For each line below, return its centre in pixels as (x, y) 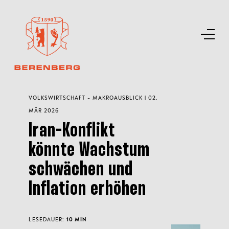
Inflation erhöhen (87, 189)
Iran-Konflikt (72, 131)
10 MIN (76, 219)
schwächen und (81, 170)
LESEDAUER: (48, 219)
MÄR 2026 (44, 110)
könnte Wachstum (89, 151)
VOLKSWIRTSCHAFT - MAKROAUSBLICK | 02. (93, 98)
